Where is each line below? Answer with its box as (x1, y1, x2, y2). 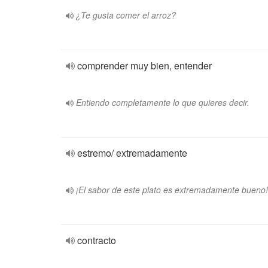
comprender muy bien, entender (77, 59, 212, 72)
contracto (77, 233, 116, 247)
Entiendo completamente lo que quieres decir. (76, 96, 249, 108)
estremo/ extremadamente (77, 146, 187, 160)
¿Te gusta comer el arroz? (76, 9, 176, 21)
